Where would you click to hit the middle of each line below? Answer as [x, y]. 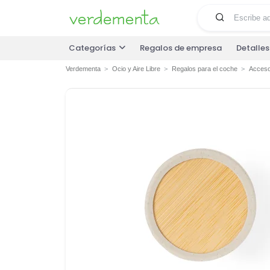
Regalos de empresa [181, 48]
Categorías [92, 48]
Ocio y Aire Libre [136, 69]
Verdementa [83, 69]
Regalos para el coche [204, 69]
